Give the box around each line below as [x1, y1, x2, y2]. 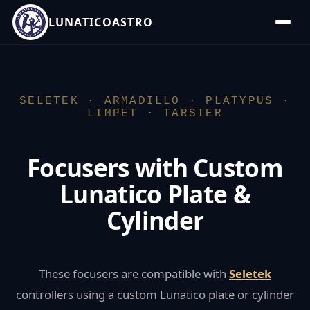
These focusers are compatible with [39, 265, 229, 282]
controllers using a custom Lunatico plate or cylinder [16, 286, 294, 302]
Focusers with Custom [27, 150, 283, 184]
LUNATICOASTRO [48, 15, 154, 30]
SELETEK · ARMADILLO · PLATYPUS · [19, 95, 291, 107]
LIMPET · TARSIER [87, 107, 223, 120]
